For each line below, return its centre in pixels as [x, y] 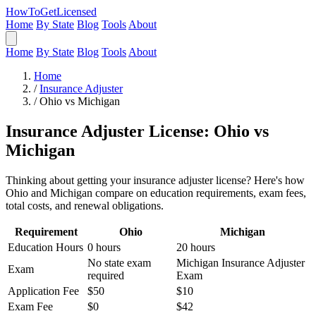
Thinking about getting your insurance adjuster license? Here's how [155, 180]
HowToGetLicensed [51, 12]
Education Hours [45, 247]
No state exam [119, 262]
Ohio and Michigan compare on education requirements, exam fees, [156, 193]
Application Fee [43, 291]
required [106, 275]
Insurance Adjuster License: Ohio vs [137, 131]
